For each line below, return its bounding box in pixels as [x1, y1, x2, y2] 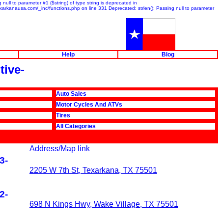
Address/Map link [29, 144, 90, 153]
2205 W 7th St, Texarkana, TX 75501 [29, 166, 157, 174]
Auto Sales [56, 90, 86, 97]
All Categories [56, 123, 96, 130]
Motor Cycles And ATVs [56, 101, 122, 108]
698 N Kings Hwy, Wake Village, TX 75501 [29, 200, 178, 208]
